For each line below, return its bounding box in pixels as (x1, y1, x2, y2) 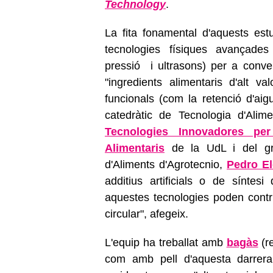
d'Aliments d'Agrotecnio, (105, 158, 227, 171)
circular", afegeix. (105, 207, 188, 220)
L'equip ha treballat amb (105, 236, 227, 249)
